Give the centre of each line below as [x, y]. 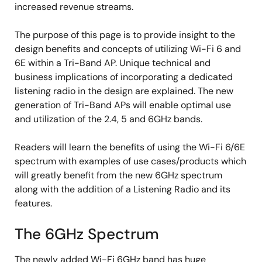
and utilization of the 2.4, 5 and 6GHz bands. [108, 119]
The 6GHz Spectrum [87, 234]
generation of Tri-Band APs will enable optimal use [123, 105]
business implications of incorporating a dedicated [124, 77]
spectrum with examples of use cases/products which [130, 161]
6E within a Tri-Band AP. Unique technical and [113, 63]
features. [33, 203]
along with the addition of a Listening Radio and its [123, 189]
